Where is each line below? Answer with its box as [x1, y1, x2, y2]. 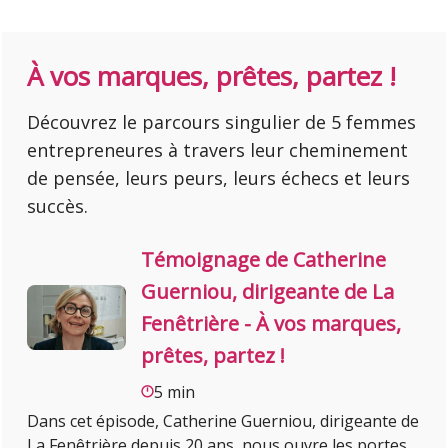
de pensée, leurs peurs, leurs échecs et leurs [27, 166, 411, 191]
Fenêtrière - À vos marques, [141, 310, 402, 338]
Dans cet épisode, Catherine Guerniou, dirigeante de [27, 410, 420, 433]
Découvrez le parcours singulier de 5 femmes [27, 110, 417, 135]
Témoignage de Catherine [141, 246, 387, 274]
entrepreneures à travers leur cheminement [27, 138, 409, 163]
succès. [27, 194, 89, 219]
